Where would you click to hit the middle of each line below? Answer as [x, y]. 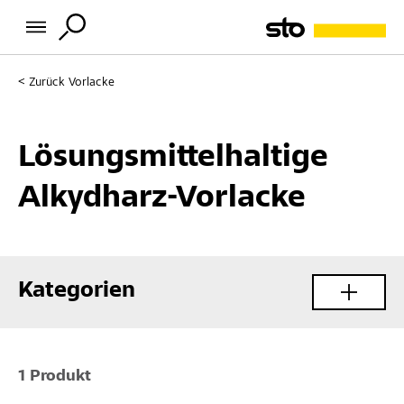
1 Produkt [55, 376]
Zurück [47, 83]
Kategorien [77, 292]
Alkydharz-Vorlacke [162, 199]
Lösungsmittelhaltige [173, 159]
